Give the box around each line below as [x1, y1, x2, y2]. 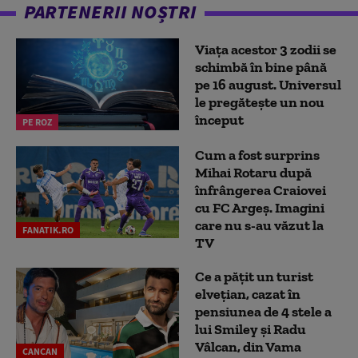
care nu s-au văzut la [195, 217, 324, 235]
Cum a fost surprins [195, 146, 320, 165]
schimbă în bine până [195, 58, 327, 76]
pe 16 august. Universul [195, 75, 341, 93]
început [195, 110, 244, 129]
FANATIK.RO [22, 224, 74, 237]
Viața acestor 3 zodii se [195, 40, 336, 58]
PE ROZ [22, 116, 52, 129]
